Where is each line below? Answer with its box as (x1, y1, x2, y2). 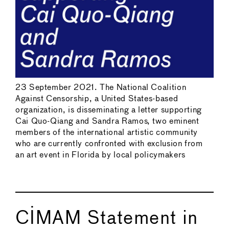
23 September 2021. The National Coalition (15, 83, 187, 91)
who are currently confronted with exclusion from (15, 140, 203, 148)
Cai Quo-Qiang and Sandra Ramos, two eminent (15, 117, 199, 125)
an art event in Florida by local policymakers (15, 151, 186, 159)
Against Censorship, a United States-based (15, 95, 178, 103)
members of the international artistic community (15, 128, 198, 136)
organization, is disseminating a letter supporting (15, 106, 202, 114)
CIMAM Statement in (15, 210, 198, 227)
